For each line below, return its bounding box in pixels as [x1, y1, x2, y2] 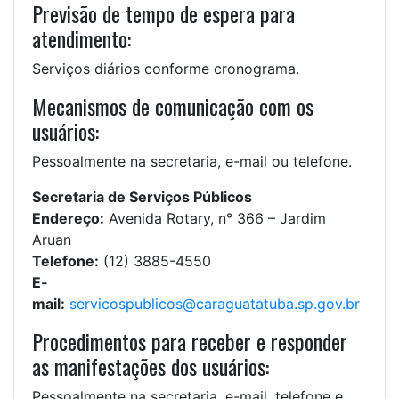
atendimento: [32, 22, 131, 55]
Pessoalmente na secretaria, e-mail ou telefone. [32, 152, 352, 171]
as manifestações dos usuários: [32, 350, 269, 383]
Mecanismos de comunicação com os [32, 90, 313, 123]
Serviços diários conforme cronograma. [32, 60, 299, 78]
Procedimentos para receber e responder [32, 325, 347, 358]
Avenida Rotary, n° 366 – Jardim [104, 209, 326, 228]
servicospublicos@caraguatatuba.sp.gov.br [69, 295, 360, 313]
